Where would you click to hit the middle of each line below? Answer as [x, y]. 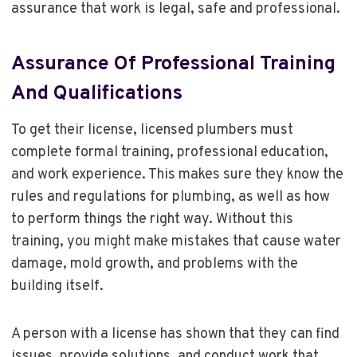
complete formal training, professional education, [169, 152]
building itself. [59, 286]
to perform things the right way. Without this [152, 219]
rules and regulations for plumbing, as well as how [170, 197]
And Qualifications [96, 94]
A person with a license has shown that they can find [175, 334]
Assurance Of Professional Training [173, 65]
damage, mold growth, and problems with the [154, 264]
